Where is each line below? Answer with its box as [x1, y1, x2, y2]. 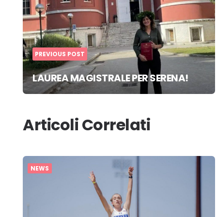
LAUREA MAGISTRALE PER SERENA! [32, 71, 188, 85]
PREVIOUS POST [35, 49, 85, 58]
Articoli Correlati [23, 113, 150, 136]
